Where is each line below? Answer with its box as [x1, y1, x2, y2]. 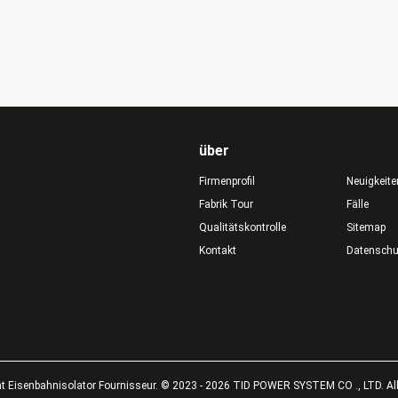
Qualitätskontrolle [199, 221, 286, 234]
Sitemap [346, 221, 386, 234]
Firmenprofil [199, 175, 255, 187]
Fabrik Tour [199, 198, 253, 211]
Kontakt [199, 244, 236, 257]
